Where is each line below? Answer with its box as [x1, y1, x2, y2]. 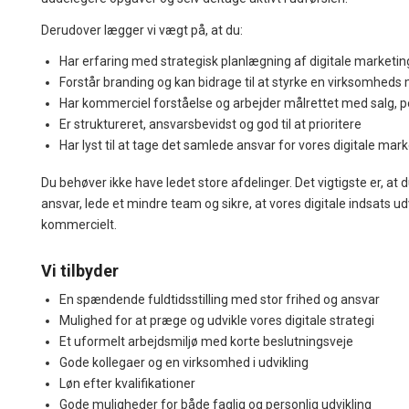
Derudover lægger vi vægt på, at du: [41, 22, 243, 37]
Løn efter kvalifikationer [59, 375, 195, 391]
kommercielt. [41, 216, 117, 232]
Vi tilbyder [41, 260, 119, 280]
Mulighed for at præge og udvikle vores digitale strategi [59, 312, 374, 328]
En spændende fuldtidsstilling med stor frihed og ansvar [59, 291, 380, 307]
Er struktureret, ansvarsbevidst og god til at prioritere [59, 116, 362, 131]
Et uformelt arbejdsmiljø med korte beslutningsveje [59, 333, 353, 349]
